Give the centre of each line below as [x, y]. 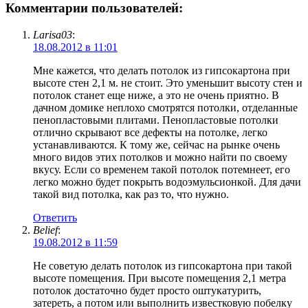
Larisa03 [53, 34]
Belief [45, 230]
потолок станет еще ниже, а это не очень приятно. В [156, 95]
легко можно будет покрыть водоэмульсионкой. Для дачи [167, 181]
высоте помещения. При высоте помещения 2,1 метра [159, 278]
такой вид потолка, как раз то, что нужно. [131, 194]
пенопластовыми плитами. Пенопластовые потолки [156, 120]
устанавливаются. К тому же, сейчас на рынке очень [156, 144]
